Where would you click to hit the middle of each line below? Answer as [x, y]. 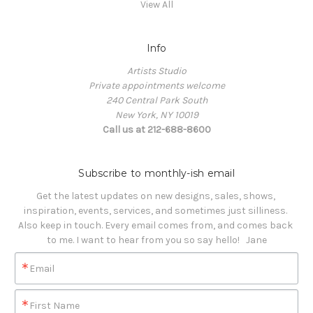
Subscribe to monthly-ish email [156, 173]
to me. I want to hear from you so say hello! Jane [156, 240]
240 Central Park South [156, 100]
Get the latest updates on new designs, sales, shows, [155, 196]
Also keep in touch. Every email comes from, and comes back [155, 225]
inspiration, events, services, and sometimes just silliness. [156, 210]
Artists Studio [156, 71]
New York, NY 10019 [156, 115]
